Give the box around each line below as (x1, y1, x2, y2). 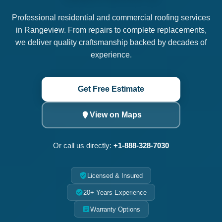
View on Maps (89, 111, 142, 119)
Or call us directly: (53, 141, 113, 150)
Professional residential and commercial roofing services (12, 13, 210, 22)
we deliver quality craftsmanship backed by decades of (15, 38, 207, 47)
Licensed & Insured (87, 171, 143, 179)
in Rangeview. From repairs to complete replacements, (15, 26, 207, 34)
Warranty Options (90, 205, 140, 213)
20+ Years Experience (83, 188, 147, 196)
